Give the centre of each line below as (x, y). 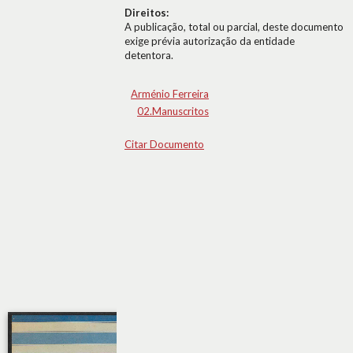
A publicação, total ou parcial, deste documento (234, 27)
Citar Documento (164, 144)
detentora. (149, 55)
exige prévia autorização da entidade (210, 41)
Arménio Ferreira (170, 94)
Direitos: (147, 13)
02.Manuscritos (173, 111)
